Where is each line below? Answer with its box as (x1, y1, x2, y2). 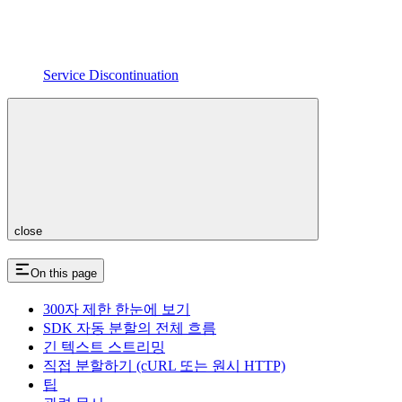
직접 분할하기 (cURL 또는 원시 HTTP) (43, 358, 285, 374)
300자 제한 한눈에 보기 (43, 301, 190, 318)
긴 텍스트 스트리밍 (43, 339, 165, 355)
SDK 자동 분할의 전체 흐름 (43, 320, 216, 336)
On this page (31, 267, 97, 281)
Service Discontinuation (43, 67, 179, 83)
